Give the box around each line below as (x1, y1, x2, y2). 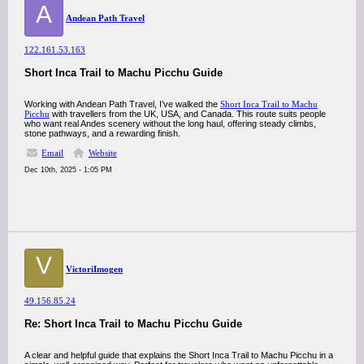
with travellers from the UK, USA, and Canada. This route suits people (50, 109, 326, 119)
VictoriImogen (66, 264, 123, 274)
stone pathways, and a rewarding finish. (24, 128, 180, 138)
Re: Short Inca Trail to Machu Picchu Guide (24, 318, 242, 330)
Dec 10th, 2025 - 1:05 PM (24, 166, 112, 174)
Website (88, 148, 117, 158)
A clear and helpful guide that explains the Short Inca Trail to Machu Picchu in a (24, 350, 333, 360)
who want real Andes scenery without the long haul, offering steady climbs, (24, 119, 316, 128)
